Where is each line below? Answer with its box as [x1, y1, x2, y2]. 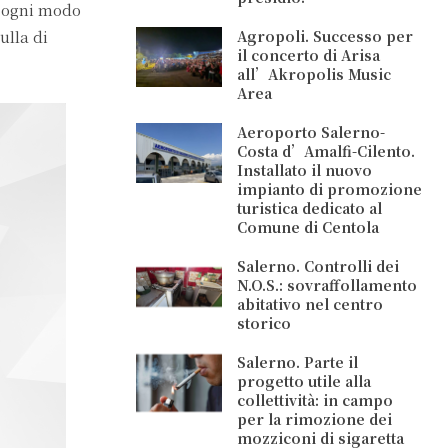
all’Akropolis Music [237, 64, 392, 84]
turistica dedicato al [237, 198, 383, 218]
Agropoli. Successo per [237, 26, 414, 46]
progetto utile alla [237, 371, 372, 391]
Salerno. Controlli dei [237, 256, 400, 276]
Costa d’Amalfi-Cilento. [237, 141, 416, 161]
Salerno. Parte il [237, 352, 359, 372]
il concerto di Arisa [237, 45, 381, 65]
